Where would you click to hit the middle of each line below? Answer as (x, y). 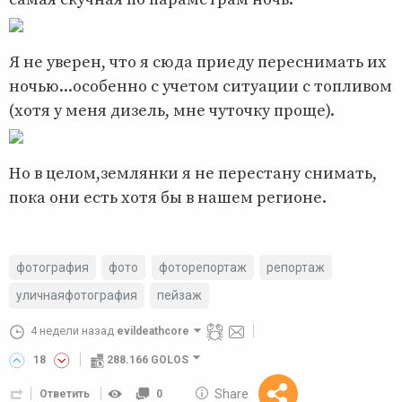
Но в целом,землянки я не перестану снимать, (193, 173)
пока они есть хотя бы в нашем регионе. (168, 197)
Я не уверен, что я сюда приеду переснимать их (198, 62)
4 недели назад (73, 331)
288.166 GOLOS (148, 360)
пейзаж (180, 296)
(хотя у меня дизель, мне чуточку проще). (172, 110)
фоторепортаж (202, 267)
